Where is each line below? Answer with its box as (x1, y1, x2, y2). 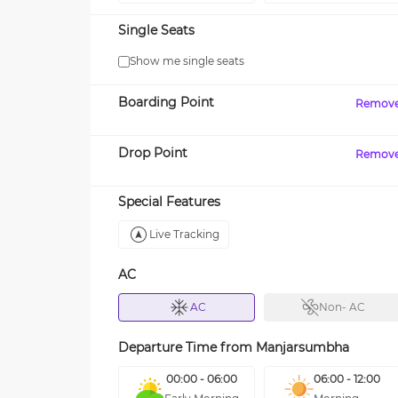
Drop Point (118, 145, 187, 161)
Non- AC (318, 300, 365, 314)
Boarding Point (118, 94, 214, 110)
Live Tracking (149, 227, 219, 241)
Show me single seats (130, 54, 244, 68)
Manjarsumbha (256, 339, 349, 355)
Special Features (118, 194, 220, 210)
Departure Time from (118, 339, 256, 355)
